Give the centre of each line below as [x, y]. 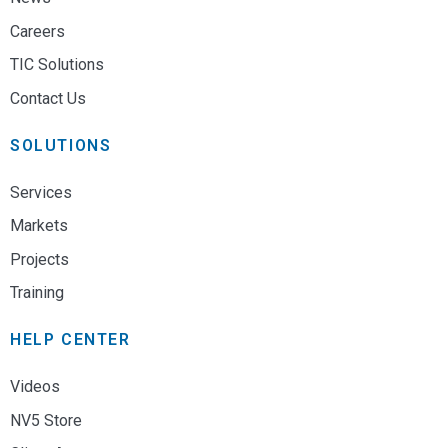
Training [37, 293]
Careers [37, 31]
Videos [35, 387]
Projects [39, 259]
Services [41, 192]
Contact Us [48, 99]
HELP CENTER [70, 340]
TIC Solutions [57, 65]
